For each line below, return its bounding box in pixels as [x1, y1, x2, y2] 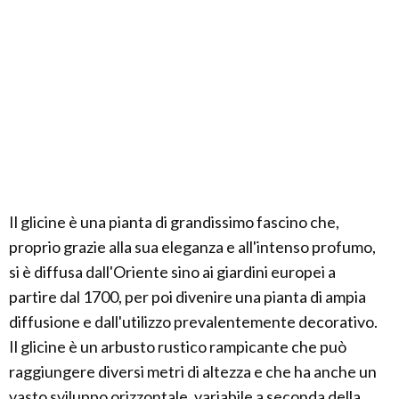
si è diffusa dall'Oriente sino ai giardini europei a [9, 262, 336, 282]
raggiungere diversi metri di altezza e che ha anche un [9, 362, 377, 382]
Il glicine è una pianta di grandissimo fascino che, [9, 212, 339, 232]
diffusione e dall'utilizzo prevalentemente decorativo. [9, 312, 378, 332]
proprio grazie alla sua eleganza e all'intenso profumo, [9, 237, 376, 257]
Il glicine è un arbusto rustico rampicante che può [9, 337, 346, 357]
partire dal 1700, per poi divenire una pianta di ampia [9, 287, 366, 307]
